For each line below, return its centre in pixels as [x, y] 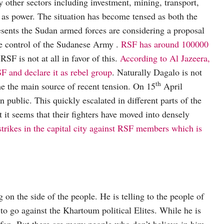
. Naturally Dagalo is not [157, 72]
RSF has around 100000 [165, 44]
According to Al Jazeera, [165, 58]
